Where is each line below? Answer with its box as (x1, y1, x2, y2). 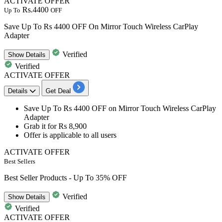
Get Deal (46, 87, 71, 95)
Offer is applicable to (24, 130, 91, 139)
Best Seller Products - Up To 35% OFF (4, 173, 127, 182)
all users (91, 130, 116, 139)
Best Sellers (4, 157, 35, 165)
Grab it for (24, 121, 58, 130)
